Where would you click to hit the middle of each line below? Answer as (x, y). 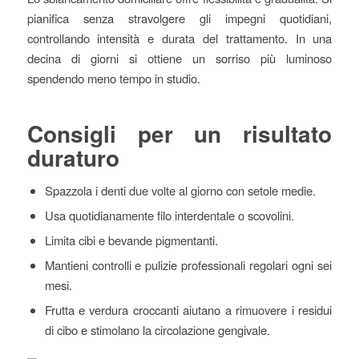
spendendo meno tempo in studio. (113, 78)
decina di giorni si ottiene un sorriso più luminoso (179, 58)
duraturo (73, 157)
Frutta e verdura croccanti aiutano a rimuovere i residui (188, 309)
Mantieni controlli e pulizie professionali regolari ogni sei (188, 264)
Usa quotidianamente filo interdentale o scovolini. (169, 215)
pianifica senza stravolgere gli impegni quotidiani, (179, 18)
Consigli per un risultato (179, 133)
